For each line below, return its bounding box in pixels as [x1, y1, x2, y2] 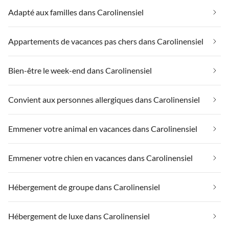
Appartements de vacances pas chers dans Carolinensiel [8, 36, 203, 47]
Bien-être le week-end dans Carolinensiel [8, 65, 152, 76]
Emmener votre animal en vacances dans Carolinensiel [8, 124, 197, 134]
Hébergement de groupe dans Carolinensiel [8, 182, 160, 192]
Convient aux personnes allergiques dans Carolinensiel [8, 95, 200, 105]
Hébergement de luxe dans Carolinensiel [8, 211, 150, 221]
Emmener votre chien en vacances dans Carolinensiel [8, 153, 193, 163]
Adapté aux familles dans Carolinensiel [8, 7, 144, 17]
